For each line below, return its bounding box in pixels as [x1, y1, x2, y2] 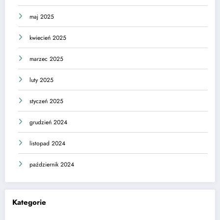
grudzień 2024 [29, 117, 67, 127]
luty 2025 [29, 75, 54, 84]
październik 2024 [29, 160, 74, 169]
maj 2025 [29, 12, 54, 21]
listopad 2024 [29, 138, 65, 148]
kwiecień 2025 [29, 33, 66, 42]
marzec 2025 [29, 54, 63, 63]
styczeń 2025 [29, 96, 63, 106]
